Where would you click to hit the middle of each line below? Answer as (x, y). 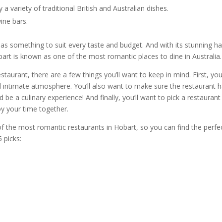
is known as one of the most (60, 56)
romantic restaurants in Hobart (87, 127)
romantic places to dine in (149, 56)
